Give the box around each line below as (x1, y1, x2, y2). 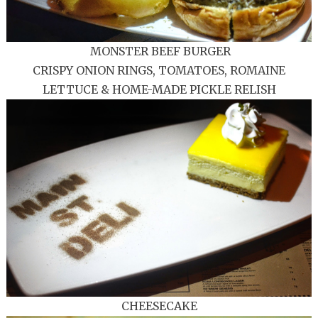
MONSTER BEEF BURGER (87, 44, 231, 59)
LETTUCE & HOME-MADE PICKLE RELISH (42, 82, 276, 97)
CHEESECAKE (121, 299, 197, 314)
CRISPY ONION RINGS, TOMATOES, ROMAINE (33, 63, 285, 78)
